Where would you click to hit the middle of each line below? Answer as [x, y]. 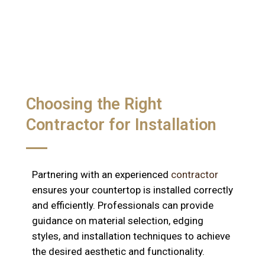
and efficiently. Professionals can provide [122, 206]
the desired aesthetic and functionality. [118, 252]
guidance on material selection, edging [117, 221]
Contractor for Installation [121, 125]
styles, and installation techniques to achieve [131, 236]
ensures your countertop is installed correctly [132, 190]
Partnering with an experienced [101, 175]
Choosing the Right [94, 104]
